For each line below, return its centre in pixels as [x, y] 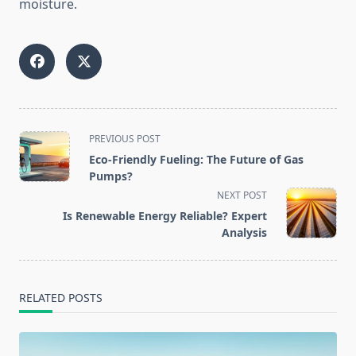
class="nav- [52, 156]
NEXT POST [242, 195]
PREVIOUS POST [125, 139]
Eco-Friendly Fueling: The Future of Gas [196, 160]
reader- [41, 213]
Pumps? [111, 176]
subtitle [41, 175]
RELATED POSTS [61, 298]
